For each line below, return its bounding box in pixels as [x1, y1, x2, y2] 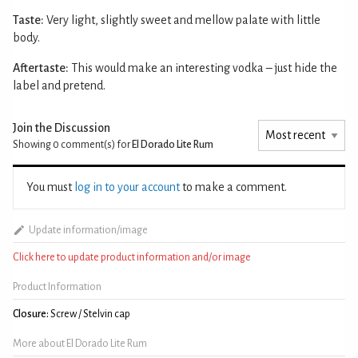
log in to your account [74, 180, 180, 193]
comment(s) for [59, 138, 132, 150]
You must [26, 180, 74, 193]
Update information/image [28, 224, 148, 236]
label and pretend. [13, 78, 105, 92]
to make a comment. [180, 180, 287, 193]
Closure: [13, 308, 49, 320]
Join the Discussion [13, 121, 110, 134]
